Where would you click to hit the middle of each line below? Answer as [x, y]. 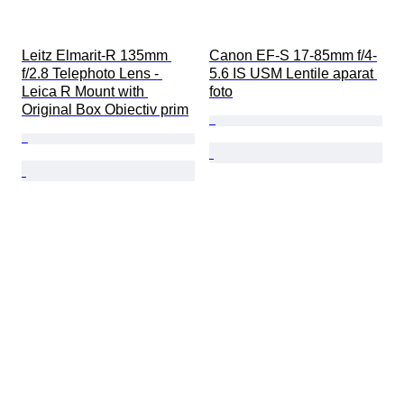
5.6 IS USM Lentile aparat [293, 74]
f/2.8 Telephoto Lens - [92, 74]
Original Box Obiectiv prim [105, 110]
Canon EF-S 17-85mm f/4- [293, 56]
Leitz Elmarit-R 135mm [96, 56]
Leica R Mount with [85, 92]
